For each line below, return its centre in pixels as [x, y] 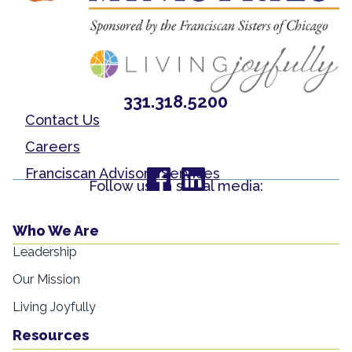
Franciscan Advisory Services [123, 173]
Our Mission [46, 280]
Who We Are [56, 231]
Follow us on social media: [176, 185]
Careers [53, 146]
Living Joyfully [54, 307]
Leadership [45, 252]
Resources [51, 335]
